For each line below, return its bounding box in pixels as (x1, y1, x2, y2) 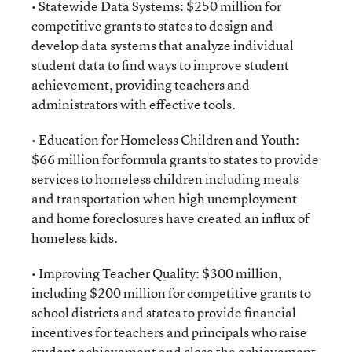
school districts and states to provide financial (31, 303, 296, 321)
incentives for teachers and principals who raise (31, 323, 307, 341)
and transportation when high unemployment (31, 189, 297, 207)
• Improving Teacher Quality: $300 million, (31, 264, 282, 282)
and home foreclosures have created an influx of (31, 209, 310, 227)
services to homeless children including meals (31, 170, 299, 188)
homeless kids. (31, 229, 118, 247)
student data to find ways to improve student (31, 56, 289, 74)
